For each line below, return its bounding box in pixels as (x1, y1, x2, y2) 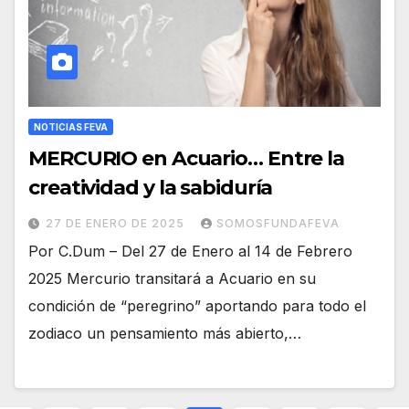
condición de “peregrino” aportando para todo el (28, 296, 366, 315)
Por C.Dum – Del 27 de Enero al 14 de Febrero (28, 241, 352, 260)
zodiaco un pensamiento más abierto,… (28, 323, 301, 342)
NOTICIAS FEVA (34, 121, 108, 132)
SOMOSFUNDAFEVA (216, 215, 340, 230)
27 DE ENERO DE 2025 (46, 215, 188, 230)
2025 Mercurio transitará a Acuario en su (28, 268, 316, 288)
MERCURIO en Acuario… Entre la (28, 145, 345, 171)
